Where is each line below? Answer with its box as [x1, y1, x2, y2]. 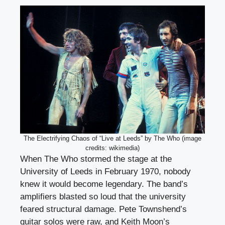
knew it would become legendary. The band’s [20, 179, 188, 189]
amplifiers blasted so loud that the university [20, 191, 186, 201]
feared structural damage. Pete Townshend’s [20, 204, 187, 214]
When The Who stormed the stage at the [20, 154, 172, 164]
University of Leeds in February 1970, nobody [20, 166, 191, 176]
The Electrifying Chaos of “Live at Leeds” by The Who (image [24, 134, 201, 142]
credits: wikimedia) [85, 144, 140, 152]
